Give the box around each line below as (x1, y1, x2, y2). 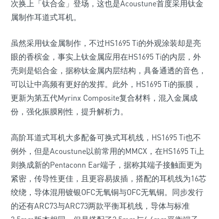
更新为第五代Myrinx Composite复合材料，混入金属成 (11, 93, 197, 103)
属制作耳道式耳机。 (11, 12, 81, 22)
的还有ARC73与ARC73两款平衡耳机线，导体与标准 (11, 201, 190, 211)
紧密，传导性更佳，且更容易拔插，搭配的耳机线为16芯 (11, 174, 206, 183)
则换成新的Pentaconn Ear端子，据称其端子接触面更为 (11, 160, 202, 170)
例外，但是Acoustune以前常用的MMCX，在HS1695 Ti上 (11, 146, 204, 156)
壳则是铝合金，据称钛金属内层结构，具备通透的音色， (11, 66, 206, 75)
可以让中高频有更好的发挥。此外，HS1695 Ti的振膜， (11, 79, 201, 89)
